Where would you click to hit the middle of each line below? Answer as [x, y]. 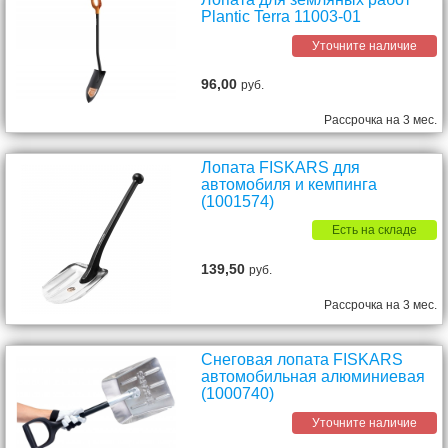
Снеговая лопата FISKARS [302, 359]
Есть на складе [374, 230]
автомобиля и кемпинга [289, 184]
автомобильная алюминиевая [313, 376]
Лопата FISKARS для [281, 167]
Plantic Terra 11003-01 [281, 16]
